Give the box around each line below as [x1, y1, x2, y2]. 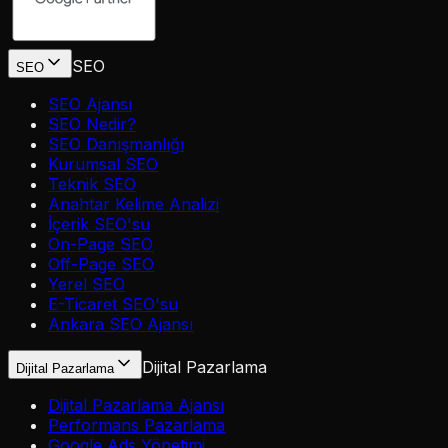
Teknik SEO [48, 174, 136, 195]
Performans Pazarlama [48, 415, 225, 436]
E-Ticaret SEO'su [48, 294, 178, 315]
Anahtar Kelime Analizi [48, 194, 219, 215]
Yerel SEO [48, 274, 125, 295]
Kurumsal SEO [48, 154, 158, 175]
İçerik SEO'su [48, 214, 150, 235]
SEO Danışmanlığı [48, 134, 184, 155]
